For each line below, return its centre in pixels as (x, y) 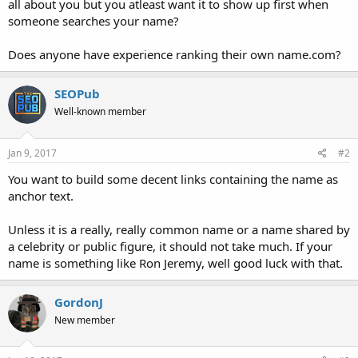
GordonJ (79, 302)
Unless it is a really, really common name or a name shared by (179, 229)
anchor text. (41, 195)
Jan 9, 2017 (32, 153)
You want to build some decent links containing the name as (173, 179)
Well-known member (100, 112)
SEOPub (77, 94)
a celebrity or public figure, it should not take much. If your (170, 246)
